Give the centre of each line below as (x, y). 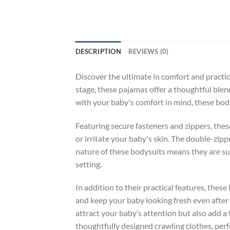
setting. (89, 164)
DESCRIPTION (98, 51)
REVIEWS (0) (148, 51)
